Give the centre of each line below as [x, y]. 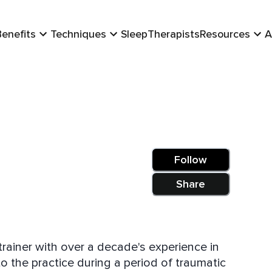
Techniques [78, 34]
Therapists [174, 34]
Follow [191, 160]
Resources [225, 34]
